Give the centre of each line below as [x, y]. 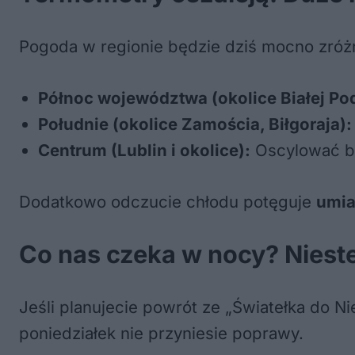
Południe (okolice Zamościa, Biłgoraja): [195, 124]
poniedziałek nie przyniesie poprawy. [161, 333]
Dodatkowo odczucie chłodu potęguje [168, 202]
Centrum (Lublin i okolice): [144, 150]
